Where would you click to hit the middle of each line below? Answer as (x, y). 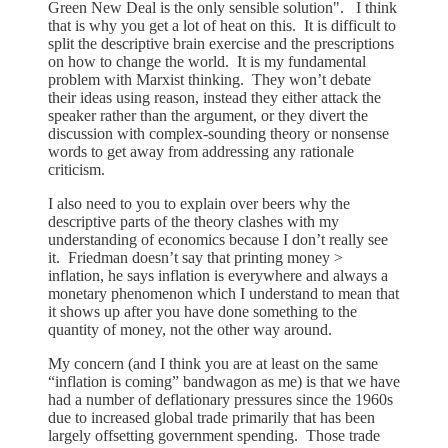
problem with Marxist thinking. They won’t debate (209, 79)
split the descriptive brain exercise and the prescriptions (221, 43)
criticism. (76, 169)
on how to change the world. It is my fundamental (207, 61)
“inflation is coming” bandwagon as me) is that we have (224, 381)
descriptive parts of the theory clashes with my (193, 221)
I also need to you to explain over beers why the (199, 203)
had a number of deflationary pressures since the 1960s (220, 399)
